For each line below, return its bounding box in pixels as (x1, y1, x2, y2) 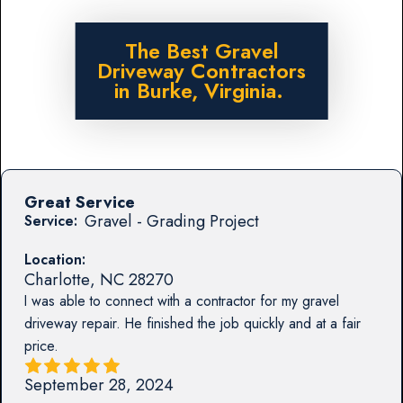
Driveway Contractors (97, 55, 306, 86)
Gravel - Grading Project (84, 208, 259, 233)
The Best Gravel (124, 35, 279, 67)
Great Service (23, 189, 135, 214)
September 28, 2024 (23, 372, 174, 397)
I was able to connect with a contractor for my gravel (23, 290, 339, 311)
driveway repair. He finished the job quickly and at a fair (23, 312, 361, 334)
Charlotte (23, 266, 90, 291)
